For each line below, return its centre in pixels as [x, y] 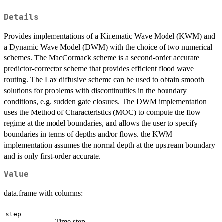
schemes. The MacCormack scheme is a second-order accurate [102, 58]
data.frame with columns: [43, 193]
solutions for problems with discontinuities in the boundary [95, 91]
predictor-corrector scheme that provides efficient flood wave [99, 69]
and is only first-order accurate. [52, 156]
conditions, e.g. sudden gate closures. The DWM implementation [105, 102]
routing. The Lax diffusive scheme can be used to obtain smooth [104, 80]
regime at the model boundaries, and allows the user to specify [101, 123]
